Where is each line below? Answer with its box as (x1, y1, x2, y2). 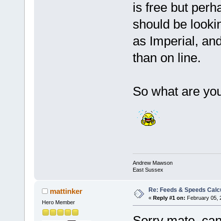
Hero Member (41, 199, 75, 205)
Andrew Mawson (132, 159, 173, 166)
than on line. (132, 50, 201, 66)
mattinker (50, 186, 83, 195)
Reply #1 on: (152, 194, 185, 201)
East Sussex (132, 166, 163, 173)
